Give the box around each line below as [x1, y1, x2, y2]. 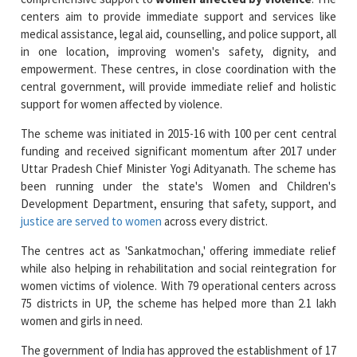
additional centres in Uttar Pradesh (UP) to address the [21, 316, 336, 331]
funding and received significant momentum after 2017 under [21, 99, 336, 115]
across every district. [162, 169, 269, 185]
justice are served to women [21, 169, 163, 185]
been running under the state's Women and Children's [21, 134, 336, 150]
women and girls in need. [21, 269, 143, 284]
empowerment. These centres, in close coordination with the [21, 17, 336, 33]
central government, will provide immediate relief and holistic [21, 34, 336, 50]
